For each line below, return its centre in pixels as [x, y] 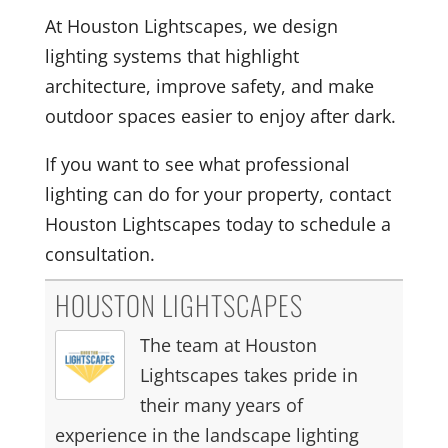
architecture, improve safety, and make [209, 85]
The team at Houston [228, 344]
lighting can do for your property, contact [217, 193]
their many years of [221, 404]
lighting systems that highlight [171, 55]
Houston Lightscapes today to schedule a [217, 223]
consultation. [99, 253]
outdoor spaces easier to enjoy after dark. [220, 115]
